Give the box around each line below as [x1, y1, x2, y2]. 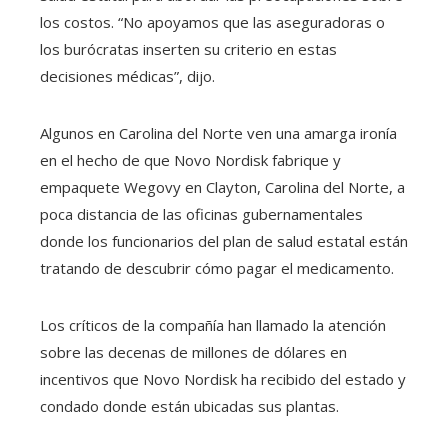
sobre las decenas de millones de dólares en [40, 342, 347, 363]
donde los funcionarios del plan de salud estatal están [40, 231, 408, 252]
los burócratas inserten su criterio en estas [40, 39, 337, 60]
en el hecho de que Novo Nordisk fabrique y [40, 150, 341, 171]
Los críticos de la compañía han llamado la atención [40, 315, 386, 336]
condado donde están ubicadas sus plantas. [40, 396, 339, 417]
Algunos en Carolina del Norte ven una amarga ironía [40, 123, 397, 144]
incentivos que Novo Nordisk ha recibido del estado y [40, 369, 406, 390]
